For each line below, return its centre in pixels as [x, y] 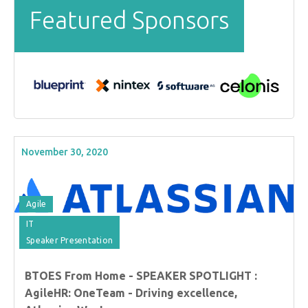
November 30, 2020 [65, 152]
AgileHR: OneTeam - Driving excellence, [131, 293]
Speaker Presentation [69, 240]
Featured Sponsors [129, 20]
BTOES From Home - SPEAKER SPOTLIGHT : [141, 275]
